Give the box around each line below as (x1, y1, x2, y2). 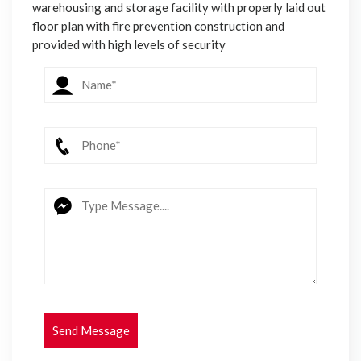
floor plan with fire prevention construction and (32, 19, 284, 34)
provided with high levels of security (32, 37, 226, 52)
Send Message (52, 323, 130, 338)
